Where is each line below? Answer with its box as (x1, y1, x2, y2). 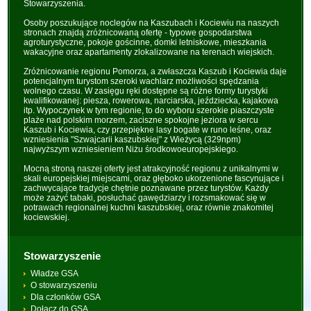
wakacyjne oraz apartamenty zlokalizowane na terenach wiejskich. (24, 47, 275, 57)
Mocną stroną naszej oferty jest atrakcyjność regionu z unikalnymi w (24, 164, 279, 174)
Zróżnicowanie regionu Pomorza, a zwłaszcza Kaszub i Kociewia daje (24, 67, 287, 76)
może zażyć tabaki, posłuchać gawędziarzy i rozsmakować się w (24, 193, 267, 203)
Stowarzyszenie (24, 250, 101, 262)
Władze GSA (31, 269, 79, 278)
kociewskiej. (24, 212, 70, 222)
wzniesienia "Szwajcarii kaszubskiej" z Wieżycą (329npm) (24, 135, 242, 144)
